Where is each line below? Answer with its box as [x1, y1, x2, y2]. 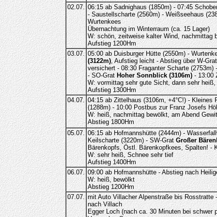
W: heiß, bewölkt [87, 176, 135, 183]
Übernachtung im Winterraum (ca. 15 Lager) [87, 25, 210, 32]
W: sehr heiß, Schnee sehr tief [87, 151, 173, 158]
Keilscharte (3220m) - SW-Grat [87, 137, 176, 144]
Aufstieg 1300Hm [87, 86, 136, 93]
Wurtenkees [87, 18, 121, 25]
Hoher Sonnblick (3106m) [116, 72, 192, 79]
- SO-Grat [87, 72, 117, 79]
